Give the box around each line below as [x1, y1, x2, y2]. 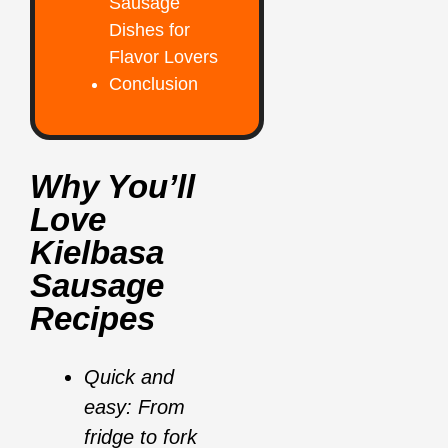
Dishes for [109, 20, 190, 41]
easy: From [84, 396, 185, 419]
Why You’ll [30, 168, 195, 206]
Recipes [30, 300, 164, 338]
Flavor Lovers [109, 47, 218, 68]
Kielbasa [30, 234, 164, 272]
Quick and [84, 366, 174, 389]
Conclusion [109, 74, 198, 95]
